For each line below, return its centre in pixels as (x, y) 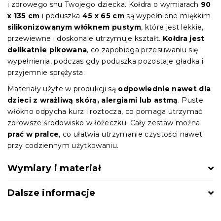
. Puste (191, 100)
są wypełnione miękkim (168, 16)
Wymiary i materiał (54, 168)
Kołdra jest (184, 38)
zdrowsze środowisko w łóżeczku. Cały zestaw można (104, 123)
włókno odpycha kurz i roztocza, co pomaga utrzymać (105, 111)
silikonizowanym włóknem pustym (74, 27)
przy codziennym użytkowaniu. (63, 145)
